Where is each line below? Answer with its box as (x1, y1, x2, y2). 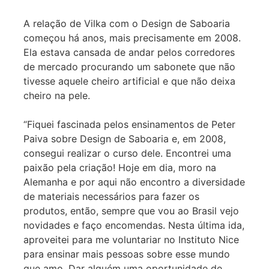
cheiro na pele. (23, 89, 91, 101)
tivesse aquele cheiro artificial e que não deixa (23, 74, 236, 87)
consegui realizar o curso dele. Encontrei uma (23, 147, 232, 159)
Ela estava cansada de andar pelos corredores (23, 46, 235, 58)
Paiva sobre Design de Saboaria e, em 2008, (23, 132, 226, 145)
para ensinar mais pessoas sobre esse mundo (23, 247, 231, 260)
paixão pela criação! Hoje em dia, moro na (23, 161, 217, 174)
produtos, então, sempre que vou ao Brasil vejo (23, 204, 240, 217)
